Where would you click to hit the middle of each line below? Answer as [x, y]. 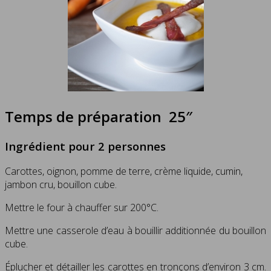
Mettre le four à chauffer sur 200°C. [82, 208]
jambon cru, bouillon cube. [61, 185]
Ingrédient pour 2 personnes [85, 146]
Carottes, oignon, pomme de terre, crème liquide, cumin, [124, 171]
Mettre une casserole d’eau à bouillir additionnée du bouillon [135, 231]
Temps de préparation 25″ [99, 116]
